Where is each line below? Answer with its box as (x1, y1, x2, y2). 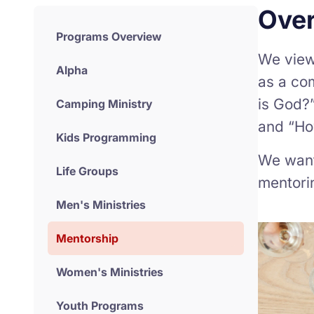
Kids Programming (56, 130, 156, 144)
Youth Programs (56, 299, 144, 313)
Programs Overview (56, 29, 161, 43)
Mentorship (56, 231, 118, 245)
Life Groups (56, 164, 118, 178)
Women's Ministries (56, 265, 163, 279)
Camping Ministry (56, 97, 152, 111)
